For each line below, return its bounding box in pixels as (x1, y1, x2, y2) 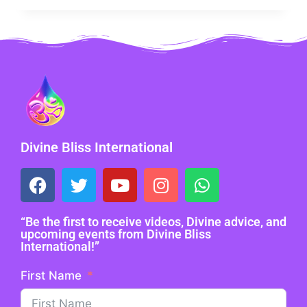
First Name (21, 269, 82, 282)
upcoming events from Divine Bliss (21, 227, 211, 241)
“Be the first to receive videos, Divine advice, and (21, 214, 286, 229)
